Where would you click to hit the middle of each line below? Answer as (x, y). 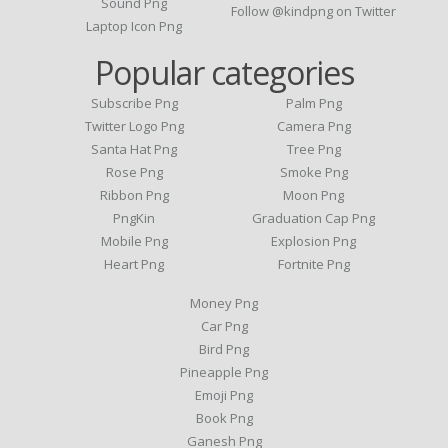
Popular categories (224, 72)
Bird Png (224, 348)
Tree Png (313, 148)
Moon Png (314, 194)
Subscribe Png (134, 102)
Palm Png (313, 102)
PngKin (134, 217)
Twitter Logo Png (134, 125)
